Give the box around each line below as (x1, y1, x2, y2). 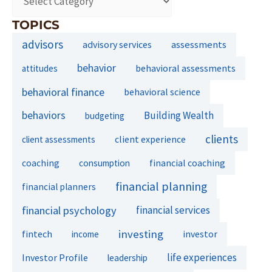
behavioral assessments (135, 61, 236, 74)
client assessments (22, 133, 95, 145)
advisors (22, 36, 63, 52)
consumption (79, 157, 130, 169)
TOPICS (12, 16, 59, 32)
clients (205, 131, 238, 146)
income (72, 228, 99, 240)
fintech (22, 227, 52, 240)
